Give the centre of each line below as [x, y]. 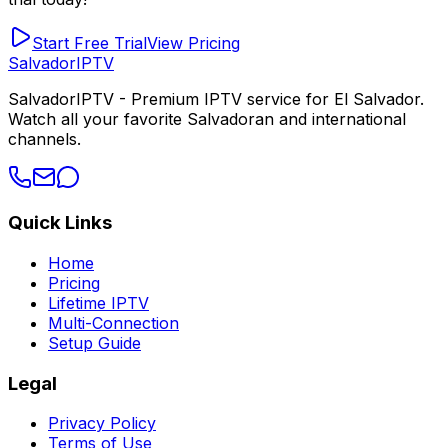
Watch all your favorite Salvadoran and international [207, 118]
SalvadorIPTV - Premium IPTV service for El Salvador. [216, 98]
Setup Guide [94, 342]
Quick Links [60, 223]
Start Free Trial [89, 42]
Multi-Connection [113, 322]
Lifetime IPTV [98, 302]
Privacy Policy [102, 423]
